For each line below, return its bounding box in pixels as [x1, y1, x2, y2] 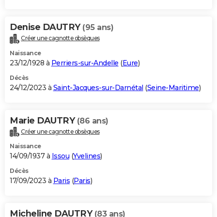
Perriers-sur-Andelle [51, 58, 119, 67]
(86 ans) [77, 116, 108, 125]
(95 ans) [82, 22, 113, 32]
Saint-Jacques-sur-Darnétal [53, 83, 143, 92]
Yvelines [73, 152, 100, 161]
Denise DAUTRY [10, 21, 82, 32]
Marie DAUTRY [10, 115, 77, 126]
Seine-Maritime [147, 83, 199, 92]
